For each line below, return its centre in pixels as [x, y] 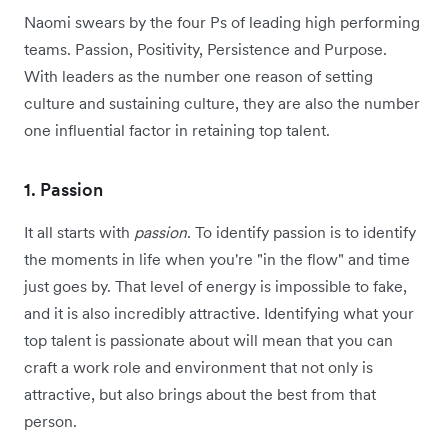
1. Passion [63, 190]
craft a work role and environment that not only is [198, 367]
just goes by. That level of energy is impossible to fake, [215, 286]
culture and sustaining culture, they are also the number [222, 103]
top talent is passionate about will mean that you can [208, 340]
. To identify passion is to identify [301, 232]
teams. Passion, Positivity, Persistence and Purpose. [205, 49]
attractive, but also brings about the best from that [200, 394]
